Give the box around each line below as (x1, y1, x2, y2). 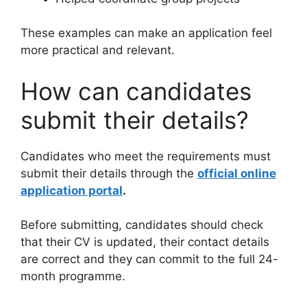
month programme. (21, 269, 125, 284)
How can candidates (21, 76, 251, 106)
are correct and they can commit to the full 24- (21, 252, 278, 267)
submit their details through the (21, 166, 197, 180)
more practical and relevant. (21, 43, 175, 58)
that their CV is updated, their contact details (21, 235, 269, 249)
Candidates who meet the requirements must (21, 149, 271, 163)
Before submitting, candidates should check (21, 218, 263, 232)
